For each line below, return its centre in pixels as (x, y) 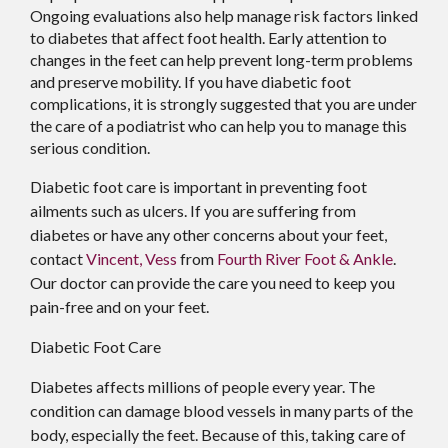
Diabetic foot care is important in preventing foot (198, 186)
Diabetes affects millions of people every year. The (202, 386)
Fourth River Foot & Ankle (305, 258)
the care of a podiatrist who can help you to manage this (218, 125)
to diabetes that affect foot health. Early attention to (208, 37)
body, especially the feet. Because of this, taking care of (218, 434)
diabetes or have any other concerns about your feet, (208, 234)
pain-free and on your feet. (119, 306)
